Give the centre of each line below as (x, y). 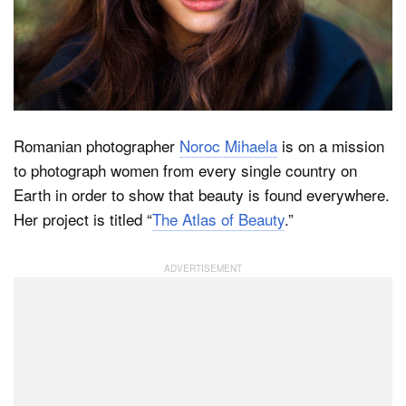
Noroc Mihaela (228, 146)
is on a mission (331, 146)
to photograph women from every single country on (185, 170)
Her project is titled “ (83, 219)
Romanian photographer (97, 146)
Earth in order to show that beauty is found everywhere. (202, 195)
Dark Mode (105, 63)
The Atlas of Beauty (218, 219)
